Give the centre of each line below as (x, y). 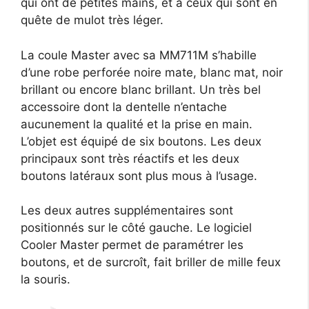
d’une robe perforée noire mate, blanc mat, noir (152, 72)
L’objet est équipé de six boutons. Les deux (141, 141)
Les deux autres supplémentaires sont (127, 210)
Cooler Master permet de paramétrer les (132, 245)
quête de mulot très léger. (92, 20)
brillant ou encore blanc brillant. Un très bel (141, 89)
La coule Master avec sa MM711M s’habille (139, 55)
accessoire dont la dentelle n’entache (124, 107)
